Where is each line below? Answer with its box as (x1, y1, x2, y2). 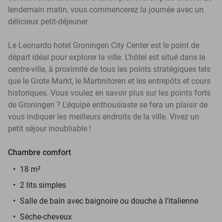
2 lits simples (20, 180, 66, 190)
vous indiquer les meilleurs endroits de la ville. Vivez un (8, 111, 199, 121)
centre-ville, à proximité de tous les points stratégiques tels (8, 64, 211, 74)
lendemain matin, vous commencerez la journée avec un (8, 4, 204, 14)
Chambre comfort (8, 147, 71, 157)
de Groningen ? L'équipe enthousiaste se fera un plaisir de (8, 100, 208, 110)
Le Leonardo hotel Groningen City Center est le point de (8, 40, 199, 50)
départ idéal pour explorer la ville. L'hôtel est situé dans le (8, 52, 205, 62)
